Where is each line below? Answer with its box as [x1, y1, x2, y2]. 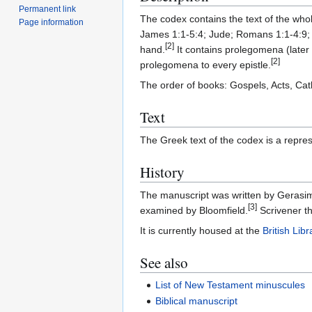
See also [140, 253, 188, 273]
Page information [19, 17, 84, 27]
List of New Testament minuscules [155, 279, 306, 290]
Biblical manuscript [155, 295, 238, 307]
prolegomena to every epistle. [140, 59, 271, 71]
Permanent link [19, 3, 77, 14]
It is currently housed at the [140, 225, 263, 237]
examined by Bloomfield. [140, 205, 248, 217]
